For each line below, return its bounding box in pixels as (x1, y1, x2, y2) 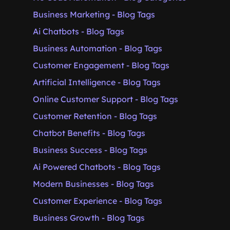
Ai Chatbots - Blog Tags (33, 26, 124, 36)
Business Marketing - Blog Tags (33, 9, 155, 20)
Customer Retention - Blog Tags (33, 111, 157, 121)
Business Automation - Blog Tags (33, 43, 162, 53)
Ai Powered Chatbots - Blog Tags (33, 162, 161, 172)
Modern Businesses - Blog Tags (33, 179, 154, 189)
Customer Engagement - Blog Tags (33, 60, 169, 70)
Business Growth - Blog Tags (33, 213, 145, 223)
